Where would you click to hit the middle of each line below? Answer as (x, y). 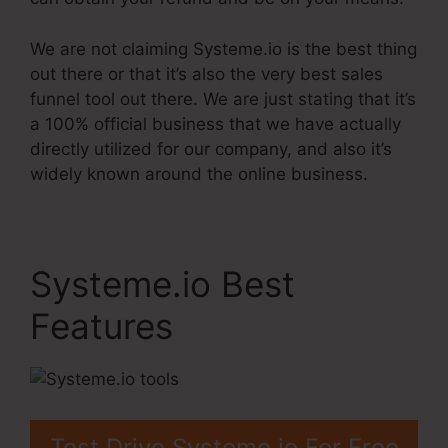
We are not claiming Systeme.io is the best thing (223, 48)
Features (101, 325)
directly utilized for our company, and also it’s (211, 148)
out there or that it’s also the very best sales (206, 73)
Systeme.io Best (162, 283)
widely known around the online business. (199, 173)
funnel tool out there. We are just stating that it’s (223, 98)
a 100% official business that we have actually (215, 123)
